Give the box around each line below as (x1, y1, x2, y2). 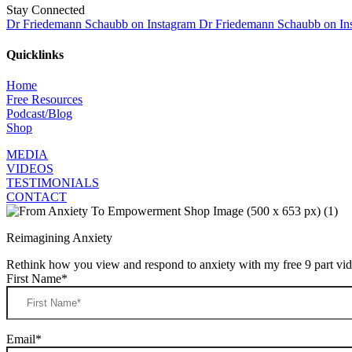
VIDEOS (6, 162, 53, 176)
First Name (6, 272, 61, 286)
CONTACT (6, 190, 67, 204)
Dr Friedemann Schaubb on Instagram (6, 16, 196, 31)
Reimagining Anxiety (6, 231, 112, 245)
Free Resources (6, 93, 82, 107)
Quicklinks (6, 47, 64, 61)
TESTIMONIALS (6, 176, 99, 190)
